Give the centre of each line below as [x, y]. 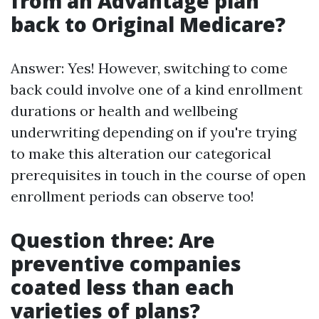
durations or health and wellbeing [124, 111]
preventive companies [126, 263]
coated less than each [122, 287]
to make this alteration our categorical [141, 153]
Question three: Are [113, 240]
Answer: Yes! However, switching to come [149, 68]
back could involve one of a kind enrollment [157, 89]
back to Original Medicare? [148, 24]
